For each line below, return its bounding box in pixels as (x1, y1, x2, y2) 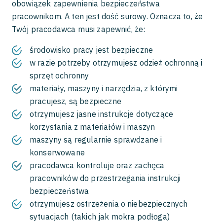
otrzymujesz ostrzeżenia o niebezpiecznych (30, 199, 188, 209)
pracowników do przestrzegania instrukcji (30, 173, 181, 183)
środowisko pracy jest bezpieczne (30, 45, 153, 55)
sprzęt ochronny (30, 71, 89, 80)
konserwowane (30, 147, 85, 157)
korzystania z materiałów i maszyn (30, 122, 155, 132)
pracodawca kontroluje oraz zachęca (30, 160, 165, 170)
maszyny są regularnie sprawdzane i (30, 135, 162, 145)
